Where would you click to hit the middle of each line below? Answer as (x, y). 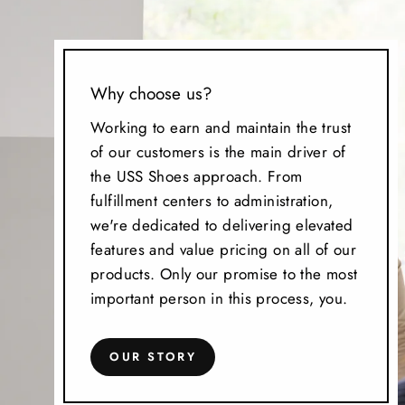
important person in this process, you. (219, 299)
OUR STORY (153, 357)
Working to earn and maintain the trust (221, 128)
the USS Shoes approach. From (197, 177)
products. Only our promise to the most (224, 274)
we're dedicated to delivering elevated (222, 226)
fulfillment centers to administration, (212, 201)
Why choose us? (151, 94)
